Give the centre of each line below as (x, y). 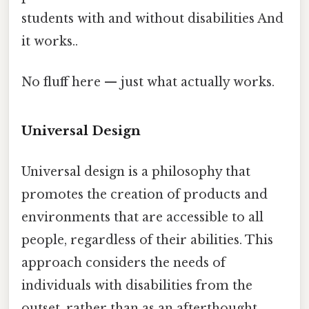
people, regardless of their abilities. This (147, 240)
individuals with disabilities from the (137, 285)
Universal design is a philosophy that (136, 171)
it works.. (50, 41)
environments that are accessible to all (142, 217)
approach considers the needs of (123, 262)
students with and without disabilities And (152, 18)
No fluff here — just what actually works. (148, 82)
